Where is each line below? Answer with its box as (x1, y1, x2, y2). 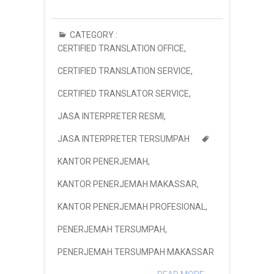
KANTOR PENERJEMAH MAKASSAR (57, 179, 197, 189)
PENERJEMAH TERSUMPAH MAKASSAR (57, 246, 214, 257)
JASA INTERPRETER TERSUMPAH (57, 133, 190, 144)
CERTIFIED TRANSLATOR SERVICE (57, 88, 189, 98)
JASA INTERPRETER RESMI (57, 111, 164, 121)
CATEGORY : (68, 29, 117, 40)
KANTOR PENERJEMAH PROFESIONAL (57, 201, 206, 212)
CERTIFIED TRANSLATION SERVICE (57, 65, 191, 76)
